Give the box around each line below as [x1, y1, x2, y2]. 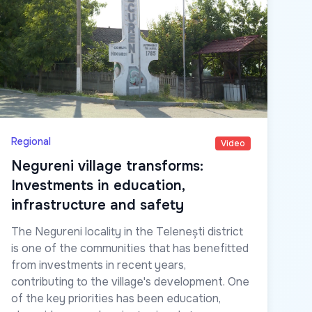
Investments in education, [11, 176, 185, 194]
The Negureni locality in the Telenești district [11, 224, 243, 239]
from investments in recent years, [11, 257, 186, 272]
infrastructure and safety [11, 196, 184, 214]
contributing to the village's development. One [11, 274, 249, 289]
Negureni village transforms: [11, 157, 203, 175]
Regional [11, 134, 51, 148]
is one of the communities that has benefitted [11, 240, 249, 256]
